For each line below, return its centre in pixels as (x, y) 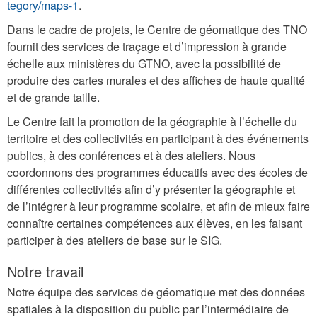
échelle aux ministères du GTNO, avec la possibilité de (144, 63)
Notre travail (45, 271)
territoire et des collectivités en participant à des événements (158, 138)
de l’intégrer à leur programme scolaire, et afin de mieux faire (158, 206)
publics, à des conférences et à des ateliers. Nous (131, 155)
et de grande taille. (53, 97)
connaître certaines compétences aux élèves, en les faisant (155, 223)
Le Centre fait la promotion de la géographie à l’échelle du (152, 121)
